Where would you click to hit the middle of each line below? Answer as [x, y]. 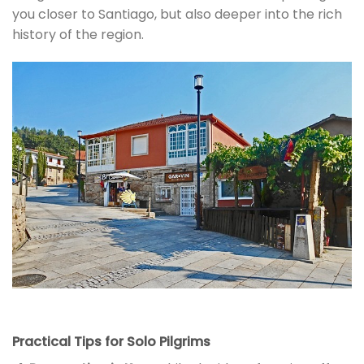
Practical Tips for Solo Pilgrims [111, 341]
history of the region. [78, 35]
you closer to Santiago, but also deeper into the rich [177, 15]
